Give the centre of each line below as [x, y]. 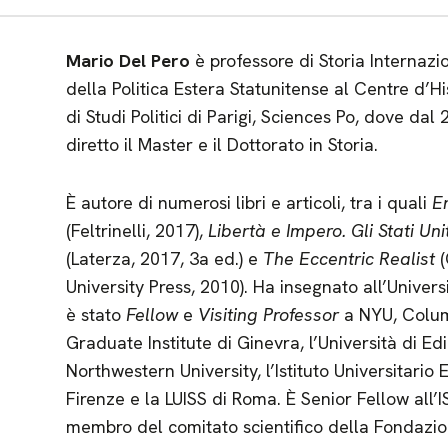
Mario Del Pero [128, 60]
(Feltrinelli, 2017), [137, 230]
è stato [96, 314]
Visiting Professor [271, 314]
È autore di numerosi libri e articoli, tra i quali [249, 202]
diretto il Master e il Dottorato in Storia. [222, 144]
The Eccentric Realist [352, 258]
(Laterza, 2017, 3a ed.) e [165, 258]
